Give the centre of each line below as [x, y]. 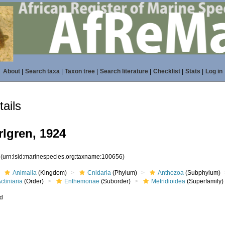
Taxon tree [80, 71]
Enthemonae [82, 181]
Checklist [166, 71]
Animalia [25, 173]
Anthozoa [171, 173]
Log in [214, 71]
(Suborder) [115, 181]
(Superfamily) [205, 181]
